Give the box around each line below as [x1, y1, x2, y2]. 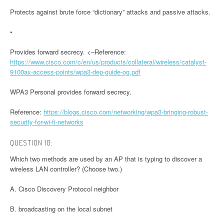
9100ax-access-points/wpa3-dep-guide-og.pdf [10, 67, 140, 77]
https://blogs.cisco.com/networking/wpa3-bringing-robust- [43, 107, 208, 117]
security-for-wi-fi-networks [10, 117, 83, 127]
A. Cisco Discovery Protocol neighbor [10, 184, 118, 194]
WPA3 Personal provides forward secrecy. [10, 87, 131, 97]
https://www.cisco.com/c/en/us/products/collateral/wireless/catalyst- [10, 57, 206, 67]
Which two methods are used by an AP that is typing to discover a [10, 154, 202, 164]
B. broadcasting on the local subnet [10, 204, 112, 214]
